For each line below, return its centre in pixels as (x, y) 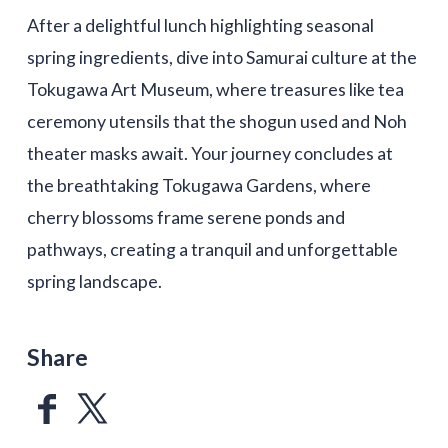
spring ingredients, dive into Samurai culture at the (221, 57)
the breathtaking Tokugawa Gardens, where (198, 185)
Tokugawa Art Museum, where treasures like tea (215, 89)
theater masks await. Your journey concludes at (209, 153)
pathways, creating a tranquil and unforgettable (212, 249)
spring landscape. (94, 281)
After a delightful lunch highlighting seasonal (200, 25)
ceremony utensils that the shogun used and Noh (216, 121)
